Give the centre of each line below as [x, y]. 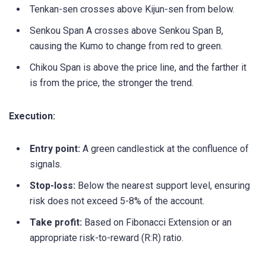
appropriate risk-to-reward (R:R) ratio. [107, 238]
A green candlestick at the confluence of [164, 149]
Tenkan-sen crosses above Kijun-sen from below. [132, 9]
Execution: [32, 116]
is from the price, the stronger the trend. [112, 83]
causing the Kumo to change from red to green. [126, 46]
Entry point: [55, 149]
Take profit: [56, 222]
